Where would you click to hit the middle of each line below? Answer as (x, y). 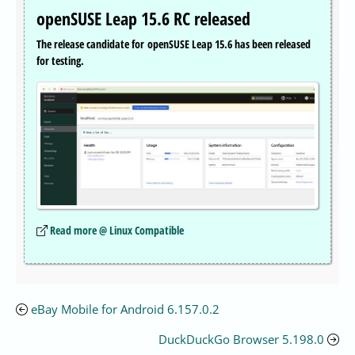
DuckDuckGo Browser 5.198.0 (241, 339)
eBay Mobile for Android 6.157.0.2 (125, 309)
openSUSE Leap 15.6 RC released (143, 19)
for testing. (60, 61)
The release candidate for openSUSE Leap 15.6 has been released (174, 44)
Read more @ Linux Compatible (117, 230)
